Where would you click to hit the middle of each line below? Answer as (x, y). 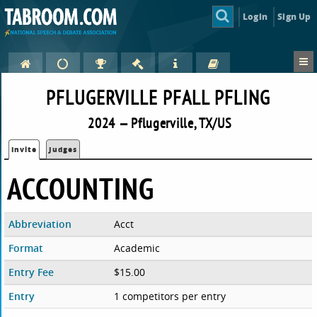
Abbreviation (40, 224)
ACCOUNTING (81, 189)
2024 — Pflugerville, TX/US (160, 123)
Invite (24, 150)
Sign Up (294, 16)
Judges (63, 150)
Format (26, 248)
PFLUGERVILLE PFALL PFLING (158, 98)
